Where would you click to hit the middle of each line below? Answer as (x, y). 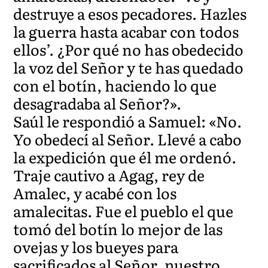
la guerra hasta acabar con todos (126, 31)
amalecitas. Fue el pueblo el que (124, 211)
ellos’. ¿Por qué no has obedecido (129, 49)
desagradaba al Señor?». (98, 103)
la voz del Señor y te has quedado (129, 67)
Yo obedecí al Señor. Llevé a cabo (128, 139)
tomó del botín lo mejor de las (118, 229)
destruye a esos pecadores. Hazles (130, 13)
